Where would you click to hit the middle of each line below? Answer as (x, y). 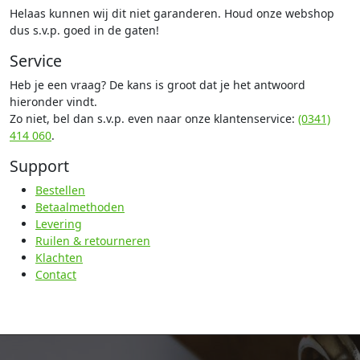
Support (39, 166)
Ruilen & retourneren (93, 241)
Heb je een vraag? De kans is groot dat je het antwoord (157, 85)
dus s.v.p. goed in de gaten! (84, 31)
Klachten (59, 258)
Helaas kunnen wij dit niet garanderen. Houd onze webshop (172, 14)
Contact (56, 275)
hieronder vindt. (53, 102)
